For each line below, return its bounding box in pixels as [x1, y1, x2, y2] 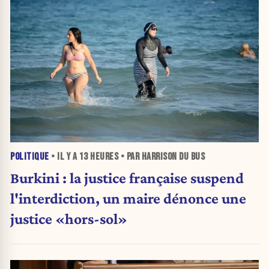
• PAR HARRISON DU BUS [118, 151, 205, 163]
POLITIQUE [10, 151, 49, 163]
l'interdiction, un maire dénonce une [10, 189, 246, 207]
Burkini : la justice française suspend [10, 169, 244, 186]
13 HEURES [79, 151, 118, 163]
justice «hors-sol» [10, 210, 127, 227]
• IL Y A [49, 151, 79, 163]
